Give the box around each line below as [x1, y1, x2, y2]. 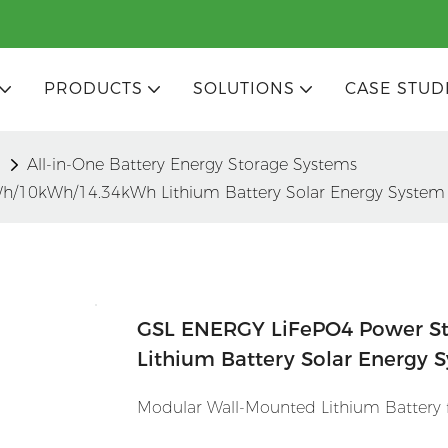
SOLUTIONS [192, 79, 295, 99]
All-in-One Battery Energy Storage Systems [27, 154, 357, 174]
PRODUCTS [43, 79, 143, 99]
